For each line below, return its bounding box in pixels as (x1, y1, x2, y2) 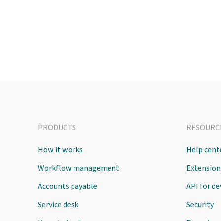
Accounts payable (38, 181, 97, 192)
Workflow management (38, 162, 119, 174)
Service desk (38, 199, 78, 210)
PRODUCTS (38, 122, 76, 133)
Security (186, 199, 214, 210)
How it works (38, 144, 83, 155)
